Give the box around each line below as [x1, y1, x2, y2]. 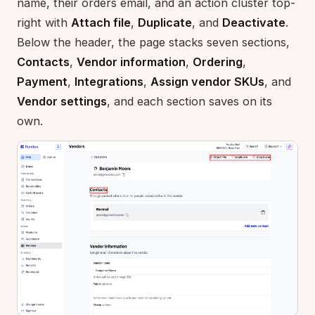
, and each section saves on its [107, 94, 272, 108]
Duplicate [138, 15, 192, 30]
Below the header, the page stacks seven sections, [17, 34, 290, 49]
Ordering [193, 54, 243, 69]
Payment [17, 74, 67, 89]
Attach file [71, 15, 131, 30]
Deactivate [222, 15, 285, 30]
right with [17, 15, 71, 30]
